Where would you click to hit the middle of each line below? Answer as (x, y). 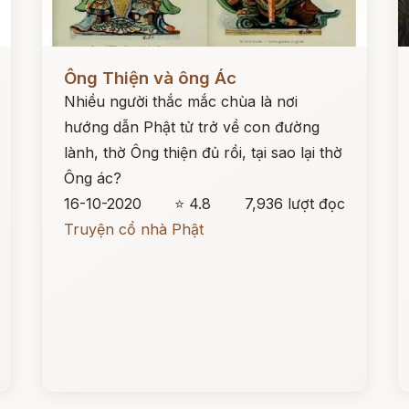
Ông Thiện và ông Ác (151, 78)
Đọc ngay (76, 64)
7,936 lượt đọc (294, 204)
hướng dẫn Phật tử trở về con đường (192, 127)
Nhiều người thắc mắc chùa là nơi (181, 101)
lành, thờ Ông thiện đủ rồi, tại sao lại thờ (204, 152)
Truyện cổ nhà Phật (134, 229)
